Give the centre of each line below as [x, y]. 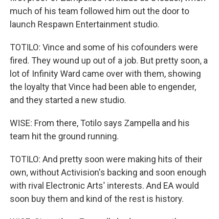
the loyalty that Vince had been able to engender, [103, 87]
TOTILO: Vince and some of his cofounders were [104, 47]
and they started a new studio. [68, 100]
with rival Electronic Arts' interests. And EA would [104, 186]
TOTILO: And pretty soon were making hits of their [106, 159]
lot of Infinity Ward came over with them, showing [105, 74]
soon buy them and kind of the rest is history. [97, 199]
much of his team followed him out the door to [99, 11]
